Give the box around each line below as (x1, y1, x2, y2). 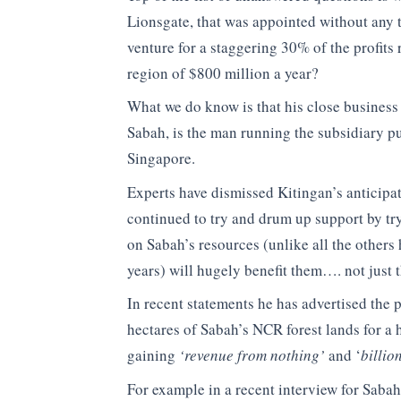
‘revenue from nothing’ (179, 345, 325, 366)
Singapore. (127, 148, 195, 169)
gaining (127, 345, 179, 366)
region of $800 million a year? (127, 62, 319, 83)
